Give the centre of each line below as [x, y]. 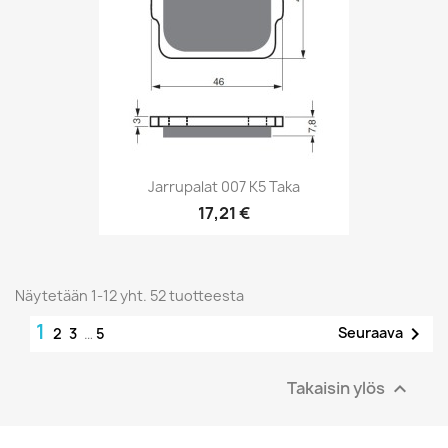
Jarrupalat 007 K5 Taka [224, 187]
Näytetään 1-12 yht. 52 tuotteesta [129, 295]
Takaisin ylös [337, 387]
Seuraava [370, 332]
